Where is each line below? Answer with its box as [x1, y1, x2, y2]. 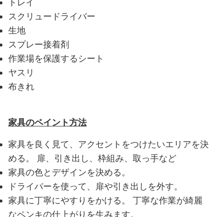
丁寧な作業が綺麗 [130, 195, 202, 205]
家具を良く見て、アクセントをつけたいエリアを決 [8, 139, 209, 149]
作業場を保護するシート [8, 53, 104, 63]
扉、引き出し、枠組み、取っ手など [34, 153, 176, 163]
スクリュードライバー [8, 11, 95, 21]
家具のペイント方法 [8, 117, 87, 127]
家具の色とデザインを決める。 [8, 167, 130, 177]
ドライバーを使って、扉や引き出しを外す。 [8, 181, 183, 191]
